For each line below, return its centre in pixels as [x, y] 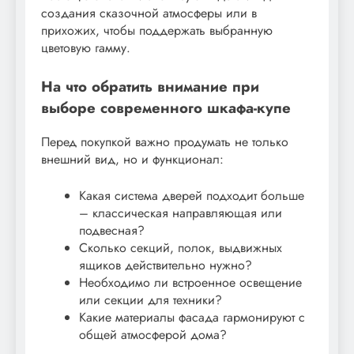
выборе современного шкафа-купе [166, 108]
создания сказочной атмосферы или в [149, 13]
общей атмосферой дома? [153, 335]
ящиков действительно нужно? [166, 265]
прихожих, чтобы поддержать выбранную [157, 31]
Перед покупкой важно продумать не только [165, 142]
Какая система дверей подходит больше [192, 196]
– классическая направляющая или [181, 213]
